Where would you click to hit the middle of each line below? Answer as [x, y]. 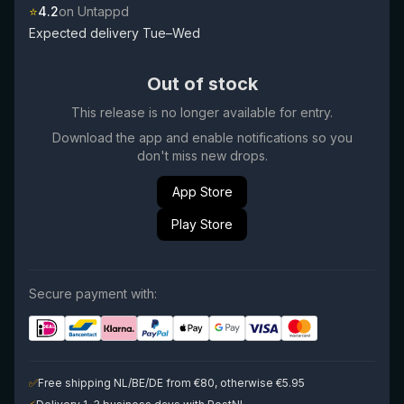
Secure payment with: [93, 294]
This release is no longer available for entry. [202, 112]
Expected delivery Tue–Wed [115, 33]
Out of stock [202, 84]
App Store [202, 192]
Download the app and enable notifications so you [202, 138]
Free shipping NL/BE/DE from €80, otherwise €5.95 [171, 383]
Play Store [202, 224]
